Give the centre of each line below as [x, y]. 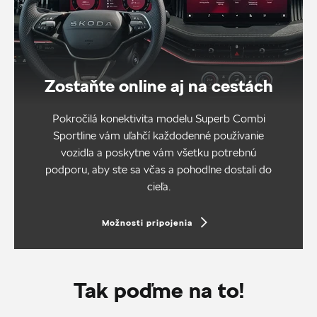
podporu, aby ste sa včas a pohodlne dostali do [158, 169]
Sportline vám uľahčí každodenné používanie [158, 135]
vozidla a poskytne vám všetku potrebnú [158, 152]
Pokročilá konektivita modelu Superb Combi [158, 118]
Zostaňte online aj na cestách [158, 85]
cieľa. [158, 186]
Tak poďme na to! [158, 290]
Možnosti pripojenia [147, 222]
